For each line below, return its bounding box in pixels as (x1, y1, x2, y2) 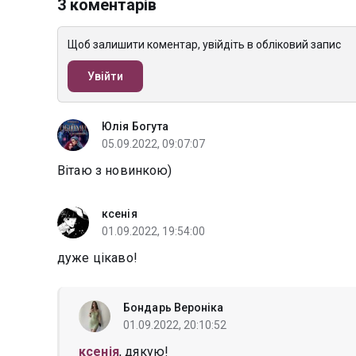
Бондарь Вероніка (123, 301, 224, 314)
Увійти (87, 70, 123, 83)
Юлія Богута (102, 120, 169, 133)
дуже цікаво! (57, 250, 137, 265)
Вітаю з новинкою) (57, 163, 172, 178)
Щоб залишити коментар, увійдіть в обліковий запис (68, 38, 341, 51)
